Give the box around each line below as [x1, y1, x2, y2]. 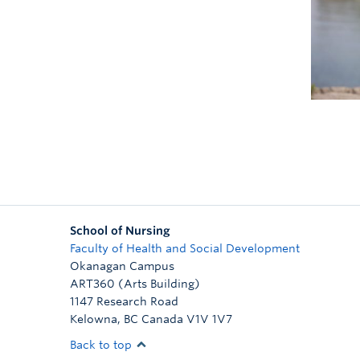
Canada [141, 313, 183, 325]
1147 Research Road [70, 295, 178, 308]
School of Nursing [70, 224, 170, 237]
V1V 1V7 [186, 313, 232, 325]
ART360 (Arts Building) [70, 277, 200, 290]
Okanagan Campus [70, 260, 174, 272]
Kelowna [70, 313, 117, 325]
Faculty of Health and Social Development [70, 242, 300, 255]
